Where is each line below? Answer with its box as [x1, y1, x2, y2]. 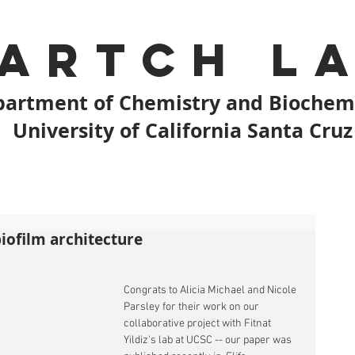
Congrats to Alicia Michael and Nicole [124, 284, 299, 297]
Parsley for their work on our [124, 300, 261, 314]
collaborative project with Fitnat [124, 317, 273, 330]
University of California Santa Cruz [13, 116, 353, 144]
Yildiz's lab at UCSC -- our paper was [124, 334, 294, 347]
